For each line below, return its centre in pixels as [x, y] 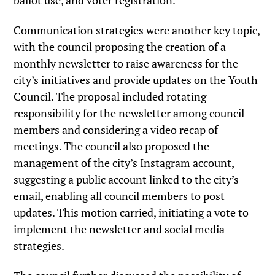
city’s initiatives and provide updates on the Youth [136, 79]
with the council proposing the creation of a [120, 46]
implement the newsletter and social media [119, 229]
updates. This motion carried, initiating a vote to [131, 212]
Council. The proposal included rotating [110, 96]
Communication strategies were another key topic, [137, 30]
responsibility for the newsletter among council [129, 113]
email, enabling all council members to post [119, 196]
